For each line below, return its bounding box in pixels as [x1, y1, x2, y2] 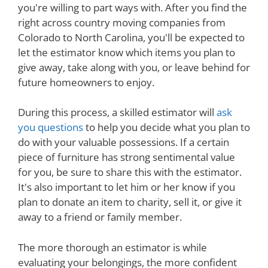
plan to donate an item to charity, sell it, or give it [18, 195, 242, 209]
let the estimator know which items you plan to [18, 45, 235, 59]
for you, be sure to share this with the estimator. [18, 165, 242, 179]
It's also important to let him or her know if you [18, 180, 235, 194]
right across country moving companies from [18, 15, 226, 29]
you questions [18, 120, 83, 135]
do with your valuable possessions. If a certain [18, 135, 229, 150]
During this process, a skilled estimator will [18, 105, 217, 120]
